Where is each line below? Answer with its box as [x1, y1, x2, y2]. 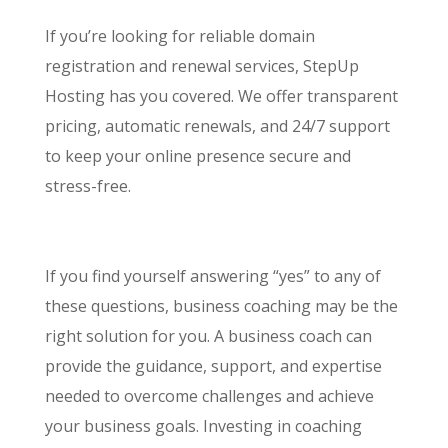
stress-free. [44, 174, 131, 197]
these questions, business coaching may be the [44, 294, 398, 317]
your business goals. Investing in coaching [44, 414, 362, 437]
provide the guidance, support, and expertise [44, 354, 382, 377]
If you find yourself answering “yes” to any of [44, 264, 381, 287]
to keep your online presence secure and [44, 144, 351, 167]
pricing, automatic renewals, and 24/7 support [44, 114, 390, 137]
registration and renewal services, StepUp [44, 54, 359, 77]
